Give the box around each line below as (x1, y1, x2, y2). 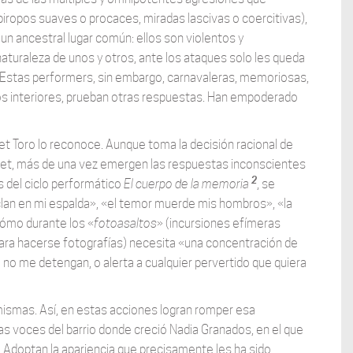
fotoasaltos (93, 216, 157, 232)
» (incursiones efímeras (156, 216, 281, 232)
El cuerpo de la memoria (123, 176, 251, 192)
